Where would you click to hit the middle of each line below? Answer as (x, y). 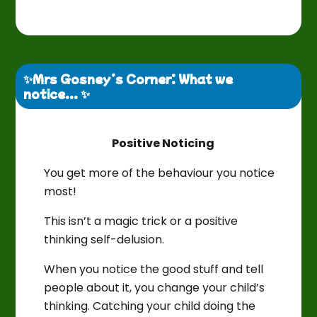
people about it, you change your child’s (155, 287)
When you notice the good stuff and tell (154, 269)
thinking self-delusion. (104, 239)
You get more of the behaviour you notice (160, 173)
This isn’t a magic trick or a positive (141, 221)
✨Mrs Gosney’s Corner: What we (128, 78)
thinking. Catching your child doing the (150, 306)
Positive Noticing (164, 143)
